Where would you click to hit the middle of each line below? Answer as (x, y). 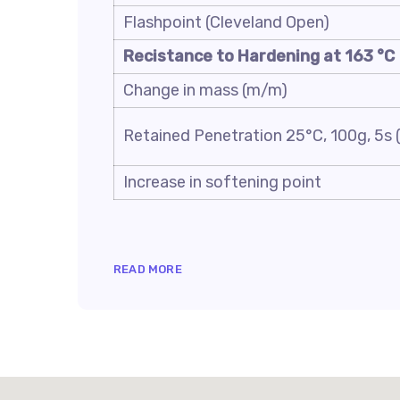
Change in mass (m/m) (205, 90)
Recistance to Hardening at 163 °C (259, 56)
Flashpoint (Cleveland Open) (226, 22)
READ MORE (148, 269)
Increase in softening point (222, 182)
